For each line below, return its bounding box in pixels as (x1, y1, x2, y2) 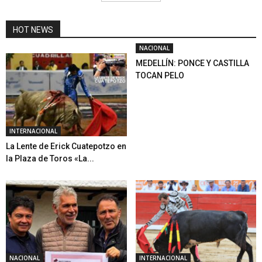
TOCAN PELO (135, 71, 184, 81)
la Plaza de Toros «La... (6, 154, 94, 164)
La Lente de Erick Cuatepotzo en (6, 142, 126, 151)
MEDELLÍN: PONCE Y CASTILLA (135, 58, 249, 68)
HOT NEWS (13, 25, 53, 35)
